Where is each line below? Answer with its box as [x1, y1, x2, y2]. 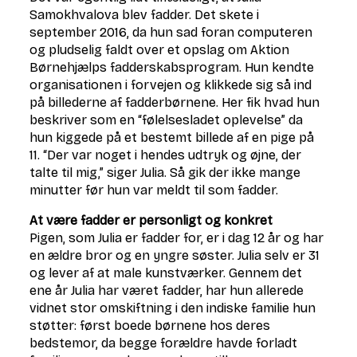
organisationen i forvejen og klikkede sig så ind [29, 77, 312, 92]
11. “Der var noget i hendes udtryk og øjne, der [29, 147, 302, 163]
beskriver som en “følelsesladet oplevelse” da [29, 112, 304, 127]
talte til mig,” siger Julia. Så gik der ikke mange [29, 165, 301, 180]
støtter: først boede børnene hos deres [29, 318, 271, 333]
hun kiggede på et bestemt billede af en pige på [29, 130, 315, 145]
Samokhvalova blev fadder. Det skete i [29, 7, 260, 22]
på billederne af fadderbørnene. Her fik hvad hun [29, 95, 320, 110]
